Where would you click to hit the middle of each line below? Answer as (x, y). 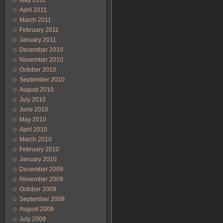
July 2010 (33, 100)
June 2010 (34, 110)
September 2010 (42, 80)
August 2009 (37, 209)
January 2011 (38, 40)
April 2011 (33, 10)
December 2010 (41, 50)
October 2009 (38, 189)
